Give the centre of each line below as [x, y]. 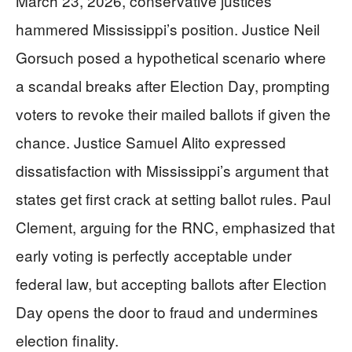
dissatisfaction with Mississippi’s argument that [172, 170]
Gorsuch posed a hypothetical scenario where [171, 57]
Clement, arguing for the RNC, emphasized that [175, 227]
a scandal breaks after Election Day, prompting [173, 85]
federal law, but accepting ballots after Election [171, 283]
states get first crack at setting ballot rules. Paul [173, 198]
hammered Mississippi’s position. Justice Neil [168, 29]
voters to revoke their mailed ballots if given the [173, 114]
